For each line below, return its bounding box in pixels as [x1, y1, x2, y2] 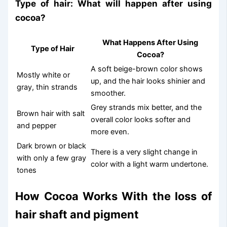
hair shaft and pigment [15, 207, 139, 221]
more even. [91, 127, 130, 136]
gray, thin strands [17, 82, 78, 92]
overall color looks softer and [91, 115, 191, 124]
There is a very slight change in [91, 147, 198, 157]
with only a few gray [17, 153, 87, 163]
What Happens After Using [102, 37, 199, 47]
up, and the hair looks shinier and [91, 76, 206, 86]
